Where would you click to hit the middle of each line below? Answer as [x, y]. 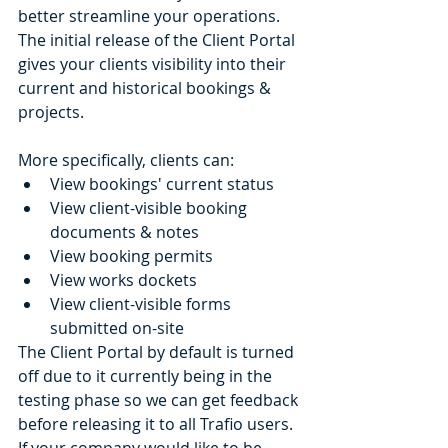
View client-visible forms [142, 303]
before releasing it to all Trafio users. [157, 423]
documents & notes [124, 231]
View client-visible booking [150, 207]
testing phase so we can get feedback [160, 399]
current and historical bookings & [146, 87]
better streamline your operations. [151, 15]
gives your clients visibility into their [154, 63]
